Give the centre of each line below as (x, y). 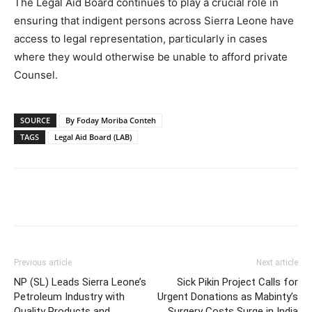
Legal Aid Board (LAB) (93, 137)
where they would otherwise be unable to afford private (151, 57)
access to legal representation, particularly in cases (141, 39)
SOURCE (35, 120)
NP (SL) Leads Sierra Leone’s (80, 282)
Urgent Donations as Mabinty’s (228, 297)
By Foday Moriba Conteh (111, 120)
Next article (277, 263)
